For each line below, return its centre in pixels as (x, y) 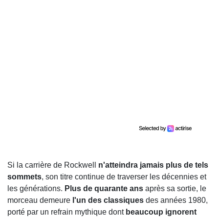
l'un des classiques (108, 200)
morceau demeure (40, 200)
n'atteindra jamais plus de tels (153, 165)
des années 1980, (176, 200)
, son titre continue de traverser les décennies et (124, 177)
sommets (24, 177)
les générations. (36, 189)
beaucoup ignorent (161, 212)
